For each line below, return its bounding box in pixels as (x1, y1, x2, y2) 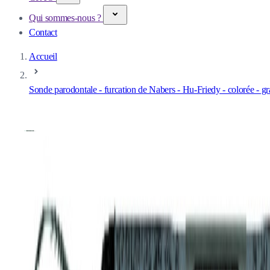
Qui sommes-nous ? (29, 13, 104, 23)
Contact (29, 27, 57, 37)
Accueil (29, 51, 57, 61)
